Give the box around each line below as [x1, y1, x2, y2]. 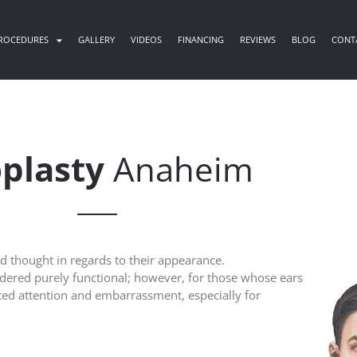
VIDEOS [131, 33, 163, 45]
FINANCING [178, 33, 225, 45]
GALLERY [78, 33, 116, 45]
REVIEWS [240, 33, 277, 45]
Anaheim [104, 146, 253, 191]
